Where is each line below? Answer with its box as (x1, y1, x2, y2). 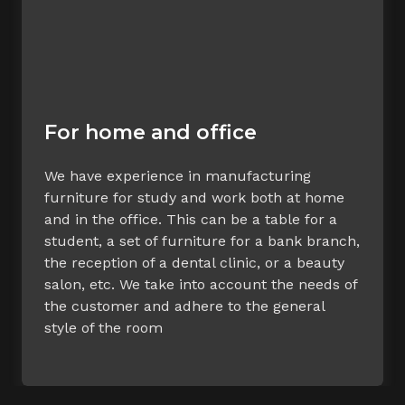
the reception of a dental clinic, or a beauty (44, 253, 344, 271)
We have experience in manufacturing (44, 166, 311, 184)
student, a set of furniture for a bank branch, (44, 231, 360, 250)
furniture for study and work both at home (44, 188, 344, 206)
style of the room (44, 318, 163, 336)
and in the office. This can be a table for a (44, 210, 337, 228)
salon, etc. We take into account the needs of (44, 275, 357, 293)
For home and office (44, 119, 257, 145)
